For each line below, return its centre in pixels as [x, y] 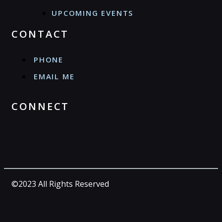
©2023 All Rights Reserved [60, 184]
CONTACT [40, 34]
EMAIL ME [54, 76]
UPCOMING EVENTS [93, 13]
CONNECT [40, 106]
